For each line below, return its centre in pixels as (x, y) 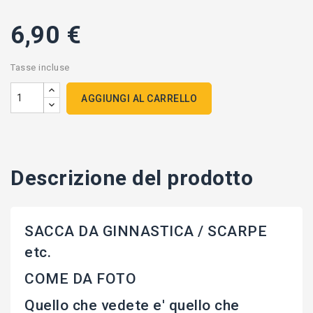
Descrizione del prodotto (132, 178)
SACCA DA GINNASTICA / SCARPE (146, 232)
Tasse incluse (40, 68)
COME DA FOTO (80, 279)
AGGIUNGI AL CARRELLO (139, 99)
